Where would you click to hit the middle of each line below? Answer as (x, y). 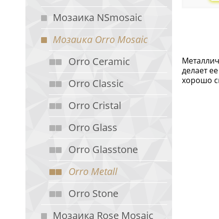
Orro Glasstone (103, 149)
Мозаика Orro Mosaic (100, 39)
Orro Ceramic (99, 61)
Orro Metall (93, 171)
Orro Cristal (95, 105)
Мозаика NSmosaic (98, 17)
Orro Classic (96, 83)
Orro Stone (93, 193)
